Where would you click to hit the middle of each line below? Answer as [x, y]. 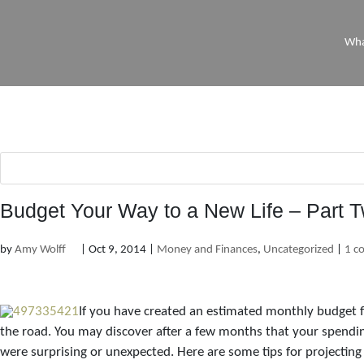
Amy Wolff [40, 249]
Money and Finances [207, 249]
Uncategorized [299, 249]
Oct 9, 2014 [117, 249]
